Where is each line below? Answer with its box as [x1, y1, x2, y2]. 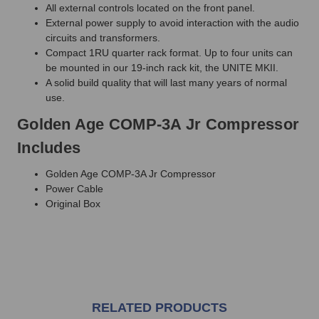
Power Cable [46, 182, 103, 194]
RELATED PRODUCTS [92, 300, 227, 315]
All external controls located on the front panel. [46, 1, 255, 14]
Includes [17, 138, 80, 157]
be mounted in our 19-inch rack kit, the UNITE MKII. [46, 61, 278, 73]
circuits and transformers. [46, 31, 160, 43]
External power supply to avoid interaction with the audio [46, 16, 299, 28]
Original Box [46, 197, 100, 209]
